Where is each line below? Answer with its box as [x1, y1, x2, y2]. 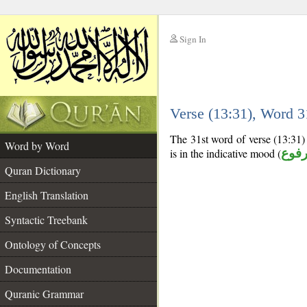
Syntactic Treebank [5, 212, 88, 227]
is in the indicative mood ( [170, 146, 281, 160]
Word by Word [5, 138, 69, 153]
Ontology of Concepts [5, 237, 101, 251]
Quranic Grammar [5, 286, 84, 301]
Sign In [180, 33, 206, 45]
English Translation [5, 188, 88, 202]
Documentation [5, 262, 71, 276]
